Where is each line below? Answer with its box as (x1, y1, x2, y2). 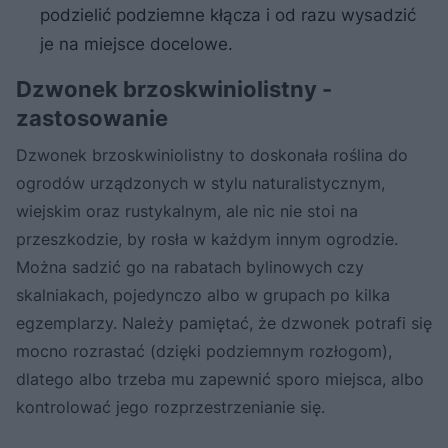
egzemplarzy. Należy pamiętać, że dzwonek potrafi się (16, 313, 432, 334)
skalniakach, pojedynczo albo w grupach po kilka (16, 285, 390, 306)
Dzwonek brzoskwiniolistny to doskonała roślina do (16, 145, 408, 166)
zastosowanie (16, 105, 168, 132)
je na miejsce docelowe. (40, 34, 233, 55)
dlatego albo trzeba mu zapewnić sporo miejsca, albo (16, 369, 424, 390)
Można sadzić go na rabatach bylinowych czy (16, 257, 364, 278)
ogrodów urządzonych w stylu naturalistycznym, (16, 173, 385, 194)
